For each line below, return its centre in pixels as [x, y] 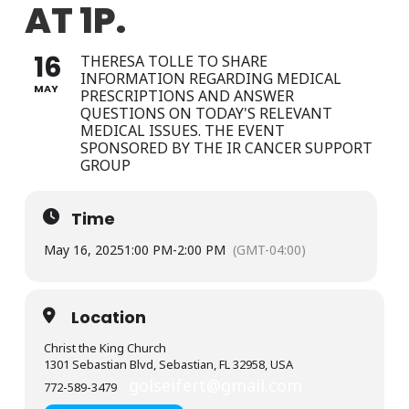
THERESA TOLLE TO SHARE [173, 62]
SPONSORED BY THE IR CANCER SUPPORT [226, 148]
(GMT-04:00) [269, 250]
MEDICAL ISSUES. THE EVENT [182, 131]
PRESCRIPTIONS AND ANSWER [187, 96]
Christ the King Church [105, 348]
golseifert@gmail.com [215, 386]
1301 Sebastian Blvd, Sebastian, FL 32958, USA [168, 365]
